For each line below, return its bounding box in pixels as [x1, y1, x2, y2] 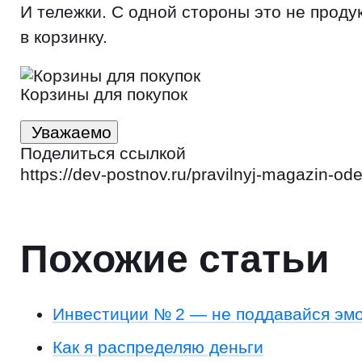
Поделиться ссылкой [20, 143, 186, 162]
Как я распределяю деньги [53, 337, 263, 356]
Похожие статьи [20, 237, 330, 280]
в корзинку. [20, 27, 107, 46]
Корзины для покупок [20, 84, 187, 103]
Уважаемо [32, 122, 112, 141]
